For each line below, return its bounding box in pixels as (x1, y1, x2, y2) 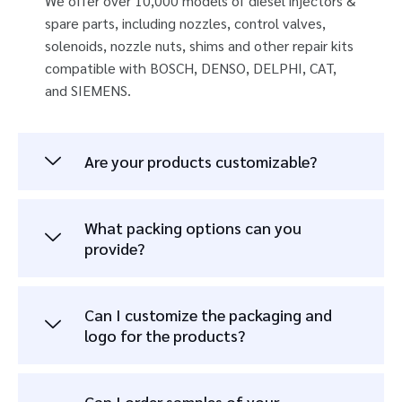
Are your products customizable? (84, 150, 317, 171)
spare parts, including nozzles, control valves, (45, 13, 326, 33)
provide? (84, 237, 144, 258)
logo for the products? (84, 324, 245, 345)
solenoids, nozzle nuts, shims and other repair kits (45, 36, 354, 56)
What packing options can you (84, 216, 301, 238)
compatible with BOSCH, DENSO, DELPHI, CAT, (45, 58, 336, 78)
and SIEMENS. (45, 81, 131, 100)
